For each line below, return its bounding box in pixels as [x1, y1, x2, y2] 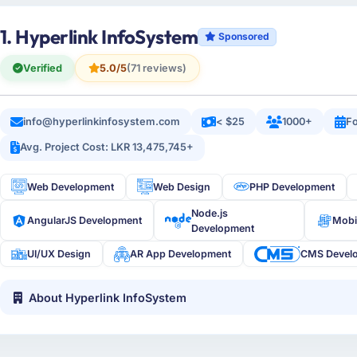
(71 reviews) [126, 61, 186, 74]
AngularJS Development [27, 214, 143, 227]
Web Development [27, 180, 115, 193]
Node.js [190, 206, 228, 219]
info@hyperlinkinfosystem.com [23, 115, 181, 127]
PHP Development [249, 180, 335, 193]
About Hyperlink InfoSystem [29, 290, 187, 304]
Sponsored [215, 30, 269, 43]
